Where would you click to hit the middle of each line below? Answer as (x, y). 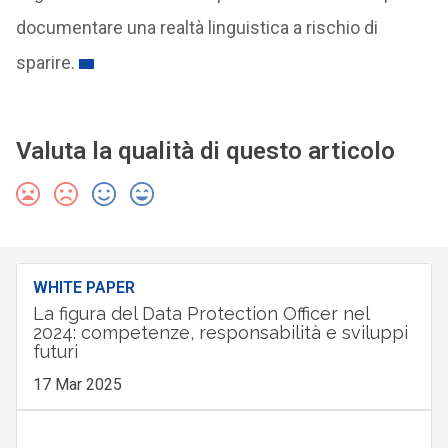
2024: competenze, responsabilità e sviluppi (220, 332)
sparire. (45, 62)
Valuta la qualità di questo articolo (205, 151)
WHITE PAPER (83, 287)
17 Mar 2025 (77, 384)
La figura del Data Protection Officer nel (200, 313)
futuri (55, 351)
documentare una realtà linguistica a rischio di (196, 27)
